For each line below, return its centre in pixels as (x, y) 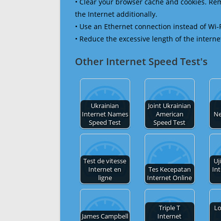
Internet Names (105, 114)
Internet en (105, 169)
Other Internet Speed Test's (141, 61)
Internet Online (170, 178)
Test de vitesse (105, 161)
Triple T (170, 208)
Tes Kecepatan (169, 169)
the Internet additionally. (116, 14)
